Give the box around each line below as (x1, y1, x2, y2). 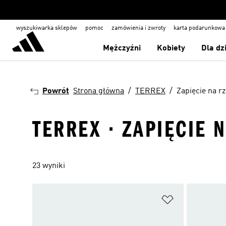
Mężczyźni (103, 44, 141, 52)
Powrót (42, 87, 69, 95)
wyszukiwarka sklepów (16, 25, 77, 31)
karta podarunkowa (174, 25, 225, 31)
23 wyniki (32, 162, 65, 170)
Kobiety (157, 44, 186, 52)
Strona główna (73, 87, 124, 95)
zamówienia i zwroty (111, 25, 165, 31)
